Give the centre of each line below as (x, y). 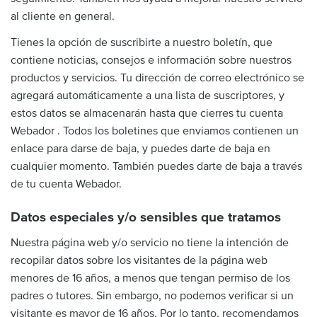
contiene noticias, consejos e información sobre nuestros (151, 60)
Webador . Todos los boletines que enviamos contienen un (155, 131)
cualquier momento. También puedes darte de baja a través (156, 166)
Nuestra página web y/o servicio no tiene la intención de (150, 242)
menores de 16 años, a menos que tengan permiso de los (150, 278)
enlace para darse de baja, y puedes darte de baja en (140, 149)
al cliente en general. (63, 16)
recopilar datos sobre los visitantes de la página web (139, 260)
